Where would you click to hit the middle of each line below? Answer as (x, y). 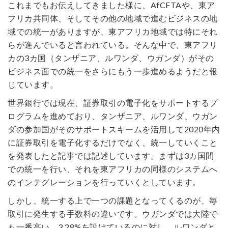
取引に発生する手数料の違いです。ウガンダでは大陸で (113, 213)
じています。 (33, 84)
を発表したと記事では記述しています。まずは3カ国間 (111, 155)
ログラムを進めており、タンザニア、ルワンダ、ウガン (113, 116)
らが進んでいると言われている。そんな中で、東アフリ (113, 45)
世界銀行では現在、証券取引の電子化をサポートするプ (113, 103)
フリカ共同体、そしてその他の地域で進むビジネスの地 (113, 18)
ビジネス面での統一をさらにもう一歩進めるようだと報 (113, 71)
